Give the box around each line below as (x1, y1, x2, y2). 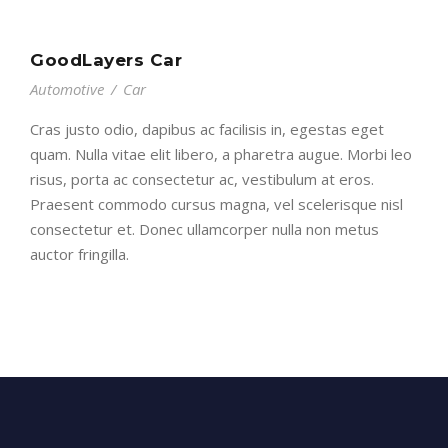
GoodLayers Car (30, 50, 182, 71)
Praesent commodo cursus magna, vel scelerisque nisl (30, 194, 403, 215)
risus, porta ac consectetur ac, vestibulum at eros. (30, 169, 374, 190)
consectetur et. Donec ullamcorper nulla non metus (30, 219, 379, 240)
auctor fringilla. (30, 244, 129, 265)
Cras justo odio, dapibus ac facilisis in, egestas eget (30, 119, 384, 140)
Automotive (30, 79, 104, 100)
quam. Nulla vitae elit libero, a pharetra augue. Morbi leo (30, 144, 412, 165)
